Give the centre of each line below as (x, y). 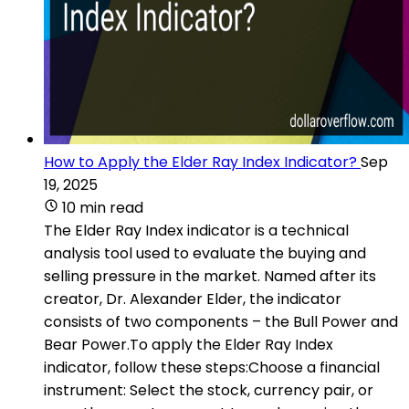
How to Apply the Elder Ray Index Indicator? (200, 162)
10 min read (103, 207)
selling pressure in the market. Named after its (210, 276)
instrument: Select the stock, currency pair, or (209, 390)
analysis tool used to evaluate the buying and (205, 253)
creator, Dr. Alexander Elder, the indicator (193, 299)
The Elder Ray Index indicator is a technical (196, 230)
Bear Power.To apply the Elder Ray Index (189, 344)
